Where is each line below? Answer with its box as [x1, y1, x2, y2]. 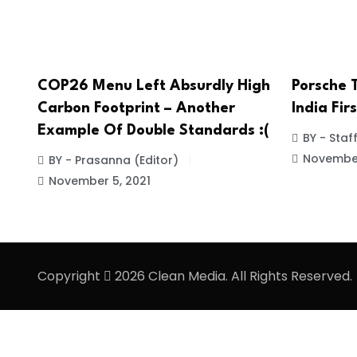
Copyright [37, 267, 104, 286]
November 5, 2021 [49, 173, 151, 190]
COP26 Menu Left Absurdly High [37, 79, 270, 94]
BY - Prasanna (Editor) [49, 152, 178, 169]
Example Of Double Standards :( [37, 124, 269, 139]
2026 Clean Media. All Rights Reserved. [112, 267, 352, 286]
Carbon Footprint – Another [37, 101, 235, 116]
